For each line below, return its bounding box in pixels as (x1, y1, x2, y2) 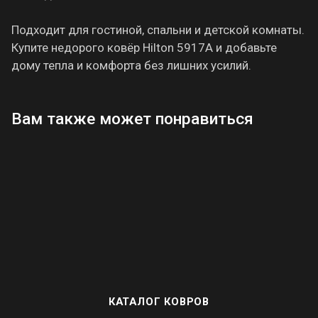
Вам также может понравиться (11, 109, 253, 128)
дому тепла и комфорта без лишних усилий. (11, 57, 251, 72)
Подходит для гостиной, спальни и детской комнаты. (11, 22, 305, 37)
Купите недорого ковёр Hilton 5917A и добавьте (11, 40, 277, 55)
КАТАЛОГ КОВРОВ (108, 295, 210, 308)
